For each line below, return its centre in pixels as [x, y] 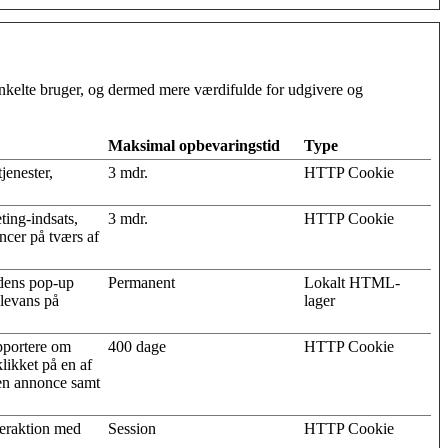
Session [132, 428]
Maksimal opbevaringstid [194, 145]
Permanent [141, 282]
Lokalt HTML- [352, 282]
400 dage [137, 346]
